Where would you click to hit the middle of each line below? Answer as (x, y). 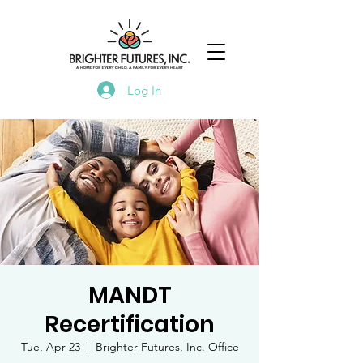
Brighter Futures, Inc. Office (167, 347)
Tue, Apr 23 (50, 347)
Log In (144, 90)
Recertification (130, 325)
